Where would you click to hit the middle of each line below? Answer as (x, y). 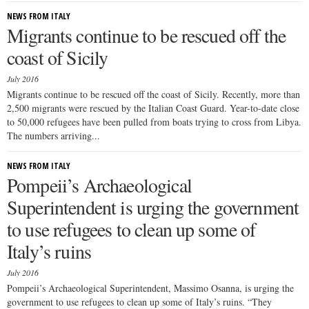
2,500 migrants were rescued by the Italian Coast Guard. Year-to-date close (153, 108)
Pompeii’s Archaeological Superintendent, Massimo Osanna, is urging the (150, 288)
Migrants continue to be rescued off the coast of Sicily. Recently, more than (153, 94)
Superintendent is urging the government (153, 207)
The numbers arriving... (53, 136)
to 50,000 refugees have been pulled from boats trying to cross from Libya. (154, 122)
